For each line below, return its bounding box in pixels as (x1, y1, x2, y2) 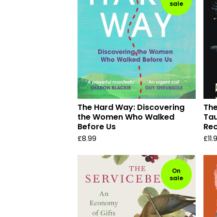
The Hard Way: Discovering (77, 102, 185, 113)
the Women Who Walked (77, 111, 174, 123)
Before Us (77, 121, 116, 132)
